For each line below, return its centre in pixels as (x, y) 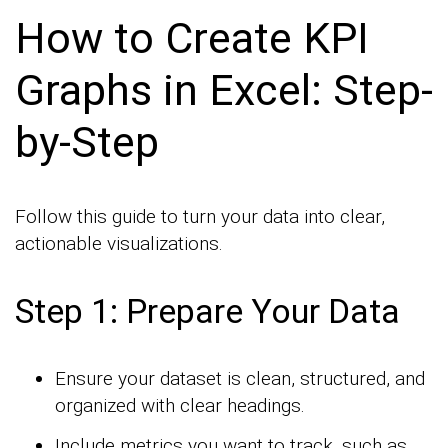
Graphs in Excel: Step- (224, 89)
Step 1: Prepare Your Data (207, 311)
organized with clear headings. (180, 406)
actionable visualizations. (119, 244)
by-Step (87, 141)
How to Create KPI (192, 37)
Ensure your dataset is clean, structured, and (240, 379)
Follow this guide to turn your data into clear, (200, 217)
